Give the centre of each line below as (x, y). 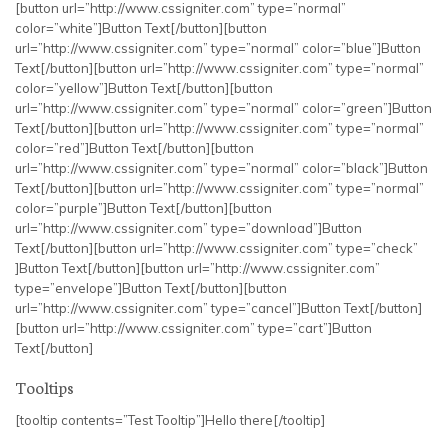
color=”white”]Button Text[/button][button (141, 28)
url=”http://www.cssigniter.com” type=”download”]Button (188, 228)
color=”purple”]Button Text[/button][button (143, 208)
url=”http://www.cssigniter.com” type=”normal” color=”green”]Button (223, 108)
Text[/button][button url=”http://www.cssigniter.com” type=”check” (216, 248)
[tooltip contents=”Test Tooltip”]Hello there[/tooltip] (170, 420)
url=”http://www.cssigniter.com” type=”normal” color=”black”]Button (221, 168)
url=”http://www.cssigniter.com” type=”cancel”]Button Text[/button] (218, 308)
